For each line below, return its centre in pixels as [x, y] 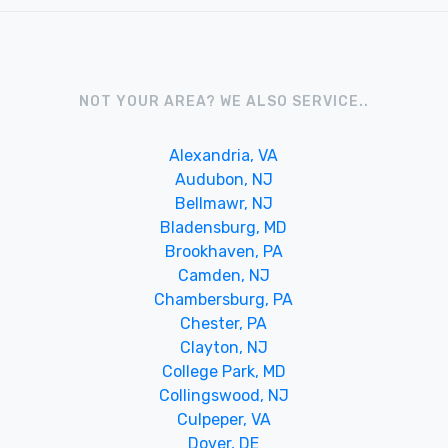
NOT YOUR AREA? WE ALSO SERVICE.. [224, 101]
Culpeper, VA [223, 419]
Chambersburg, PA [224, 299]
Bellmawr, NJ [223, 203]
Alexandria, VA [224, 155]
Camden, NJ [223, 275]
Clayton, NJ [223, 347]
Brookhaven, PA [223, 251]
